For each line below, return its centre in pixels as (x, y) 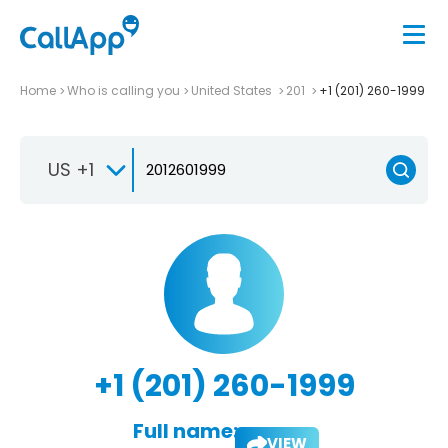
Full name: (185, 430)
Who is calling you (123, 90)
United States (233, 90)
